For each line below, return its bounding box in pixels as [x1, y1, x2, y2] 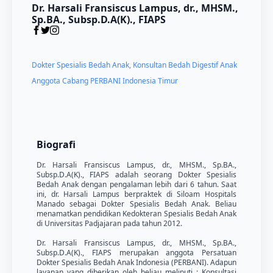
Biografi [37, 138, 76, 152]
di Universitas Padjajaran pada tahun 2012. [37, 218, 182, 229]
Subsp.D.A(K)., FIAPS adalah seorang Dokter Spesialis [37, 169, 236, 180]
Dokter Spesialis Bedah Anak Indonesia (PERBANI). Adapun [37, 257, 236, 268]
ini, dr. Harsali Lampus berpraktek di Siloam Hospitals [37, 189, 236, 200]
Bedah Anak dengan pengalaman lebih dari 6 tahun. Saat [37, 179, 236, 190]
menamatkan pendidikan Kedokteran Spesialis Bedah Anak [37, 208, 236, 219]
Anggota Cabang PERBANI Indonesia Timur [32, 76, 178, 87]
